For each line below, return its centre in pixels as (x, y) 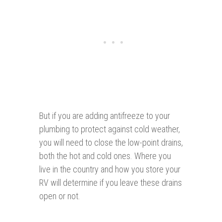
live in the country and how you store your (110, 169)
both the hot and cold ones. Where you (105, 156)
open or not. (60, 196)
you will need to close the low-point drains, (111, 143)
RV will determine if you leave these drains (111, 183)
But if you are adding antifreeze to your (105, 116)
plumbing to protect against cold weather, (110, 129)
